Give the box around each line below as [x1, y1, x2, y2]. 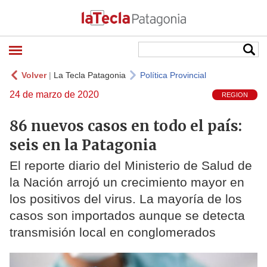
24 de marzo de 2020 [10, 89, 99, 100]
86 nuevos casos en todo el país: [10, 116, 242, 135]
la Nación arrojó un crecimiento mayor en [10, 175, 244, 190]
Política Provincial [140, 70, 206, 80]
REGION [222, 91, 248, 99]
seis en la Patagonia [10, 135, 157, 154]
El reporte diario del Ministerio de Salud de [10, 159, 252, 173]
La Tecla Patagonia [54, 70, 126, 80]
